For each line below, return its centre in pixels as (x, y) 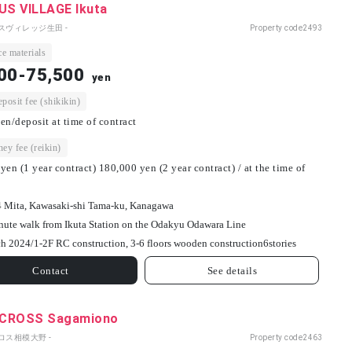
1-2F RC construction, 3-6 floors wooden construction (148, 244)
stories (282, 244)
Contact (51, 270)
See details (232, 270)
